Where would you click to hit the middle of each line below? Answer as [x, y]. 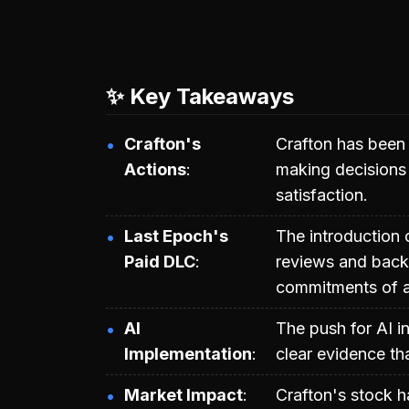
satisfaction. [322, 194]
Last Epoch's [176, 236]
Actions [155, 169]
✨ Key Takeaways [200, 96]
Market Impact [184, 394]
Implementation [188, 353]
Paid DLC [160, 261]
